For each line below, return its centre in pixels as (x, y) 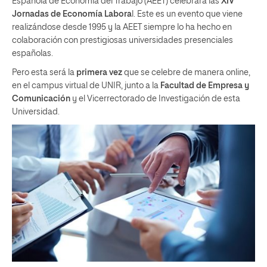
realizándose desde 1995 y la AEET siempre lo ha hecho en (122, 28)
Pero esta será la (44, 73)
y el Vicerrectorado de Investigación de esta (155, 99)
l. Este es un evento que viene (187, 15)
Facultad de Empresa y (205, 86)
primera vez (99, 73)
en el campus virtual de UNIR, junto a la (86, 86)
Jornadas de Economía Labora (72, 15)
